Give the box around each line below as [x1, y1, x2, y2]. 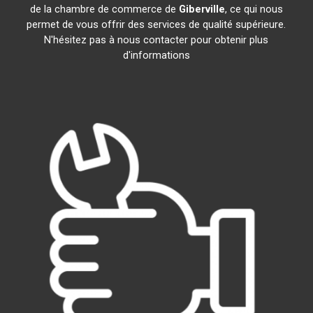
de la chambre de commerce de [29, 3, 179, 15]
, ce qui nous [224, 3, 283, 15]
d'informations [122, 49, 190, 61]
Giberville [178, 3, 225, 15]
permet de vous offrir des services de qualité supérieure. [27, 18, 286, 31]
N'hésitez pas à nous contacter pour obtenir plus [44, 34, 269, 46]
